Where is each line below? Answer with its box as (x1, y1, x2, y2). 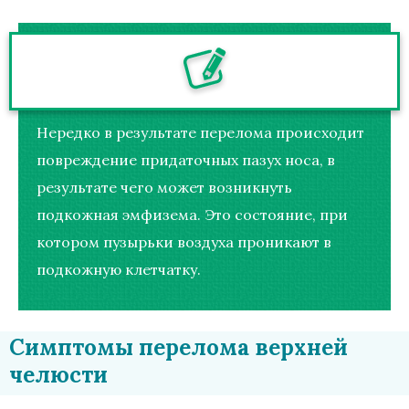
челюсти (9, 360, 108, 389)
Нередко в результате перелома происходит (37, 122, 364, 142)
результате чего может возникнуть (37, 177, 292, 196)
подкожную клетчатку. (37, 259, 201, 278)
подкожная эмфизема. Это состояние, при (37, 204, 348, 224)
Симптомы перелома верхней (9, 332, 348, 362)
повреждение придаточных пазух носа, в (37, 150, 335, 169)
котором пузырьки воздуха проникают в (37, 232, 331, 251)
